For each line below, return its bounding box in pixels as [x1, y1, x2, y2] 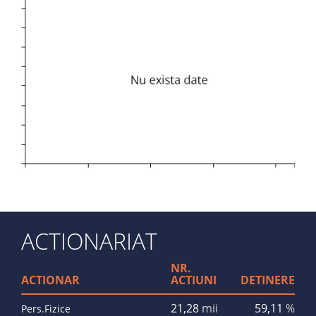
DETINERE [241, 272, 295, 288]
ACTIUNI [171, 272, 217, 288]
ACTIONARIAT [21, 225, 157, 256]
